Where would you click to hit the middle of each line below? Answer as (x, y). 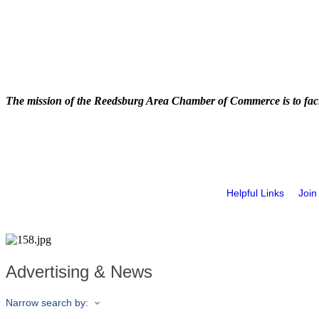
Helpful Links (255, 193)
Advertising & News (79, 272)
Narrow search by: (47, 303)
